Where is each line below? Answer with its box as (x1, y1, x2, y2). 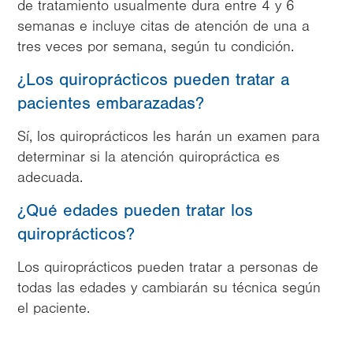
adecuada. (17, 169, 83, 186)
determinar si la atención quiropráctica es (17, 149, 280, 165)
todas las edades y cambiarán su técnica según (17, 280, 321, 296)
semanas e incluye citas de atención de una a (17, 18, 310, 35)
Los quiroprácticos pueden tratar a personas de (17, 259, 318, 276)
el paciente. (17, 300, 90, 317)
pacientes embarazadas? (17, 94, 204, 113)
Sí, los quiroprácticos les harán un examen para (17, 128, 320, 145)
